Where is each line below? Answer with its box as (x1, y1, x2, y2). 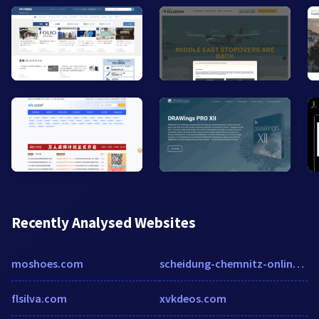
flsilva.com (11, 291, 67, 306)
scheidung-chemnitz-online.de (293, 256, 304, 271)
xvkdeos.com (159, 291, 226, 306)
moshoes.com (11, 256, 83, 271)
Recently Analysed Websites (11, 213, 196, 233)
